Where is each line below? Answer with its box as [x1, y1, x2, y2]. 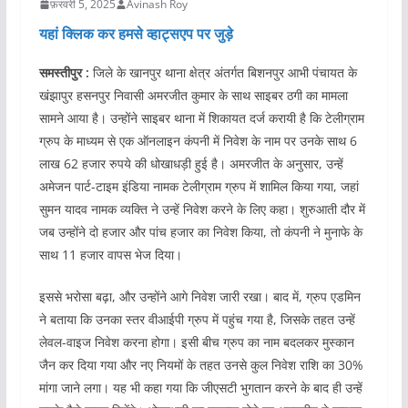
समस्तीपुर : [38, 64, 89, 82]
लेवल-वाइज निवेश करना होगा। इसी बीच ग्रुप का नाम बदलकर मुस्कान [38, 333, 354, 352]
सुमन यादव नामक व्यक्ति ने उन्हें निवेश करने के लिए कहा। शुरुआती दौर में [38, 200, 365, 219]
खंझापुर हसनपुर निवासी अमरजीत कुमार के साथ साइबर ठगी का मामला [38, 87, 348, 105]
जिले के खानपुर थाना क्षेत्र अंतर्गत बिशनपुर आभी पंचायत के [88, 64, 357, 82]
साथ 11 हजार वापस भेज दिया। [38, 246, 182, 264]
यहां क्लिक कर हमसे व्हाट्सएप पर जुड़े [38, 24, 237, 45]
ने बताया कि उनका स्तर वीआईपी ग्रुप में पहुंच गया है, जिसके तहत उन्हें [38, 311, 355, 329]
